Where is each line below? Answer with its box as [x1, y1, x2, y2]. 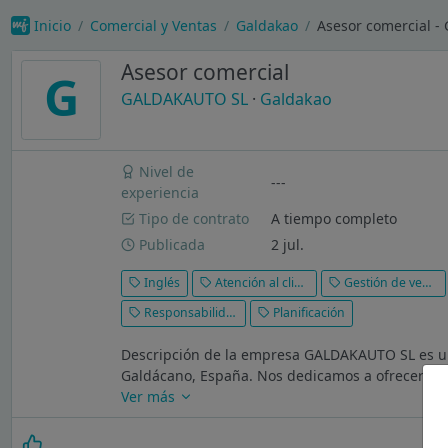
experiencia [121, 183, 200, 203]
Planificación [270, 304, 346, 322]
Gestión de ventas [341, 274, 423, 292]
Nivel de [135, 162, 195, 182]
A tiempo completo [271, 208, 398, 228]
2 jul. [271, 234, 305, 254]
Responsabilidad [141, 304, 227, 322]
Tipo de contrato [135, 208, 250, 228]
